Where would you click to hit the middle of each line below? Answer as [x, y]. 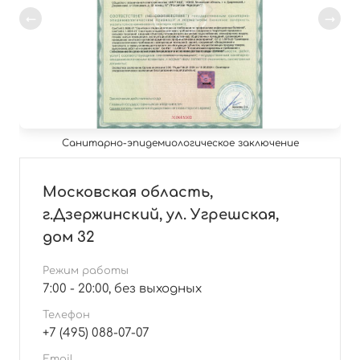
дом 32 [69, 237]
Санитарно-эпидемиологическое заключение [180, 143]
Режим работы [86, 271]
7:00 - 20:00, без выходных [122, 289]
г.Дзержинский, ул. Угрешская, [161, 215]
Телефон [66, 315]
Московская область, [128, 192]
